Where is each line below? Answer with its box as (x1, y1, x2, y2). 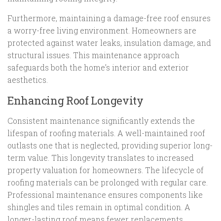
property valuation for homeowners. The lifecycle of (7, 165, 204, 176)
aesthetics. (7, 74, 48, 85)
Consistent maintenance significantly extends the (7, 115, 195, 126)
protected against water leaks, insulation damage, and (7, 37, 211, 48)
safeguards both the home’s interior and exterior (7, 62, 189, 73)
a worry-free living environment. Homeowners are (7, 25, 196, 36)
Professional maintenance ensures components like (7, 189, 203, 200)
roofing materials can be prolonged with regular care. (7, 177, 208, 188)
